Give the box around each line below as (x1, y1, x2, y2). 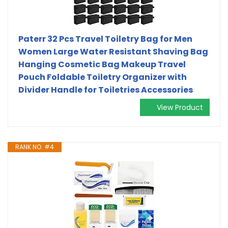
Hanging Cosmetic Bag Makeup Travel (18, 58, 186, 70)
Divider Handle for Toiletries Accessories (18, 83, 193, 96)
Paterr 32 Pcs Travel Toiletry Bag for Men (18, 33, 192, 45)
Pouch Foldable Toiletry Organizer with (18, 71, 187, 83)
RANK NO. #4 (15, 142, 54, 151)
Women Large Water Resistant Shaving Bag (18, 45, 208, 58)
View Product (157, 102, 203, 112)
